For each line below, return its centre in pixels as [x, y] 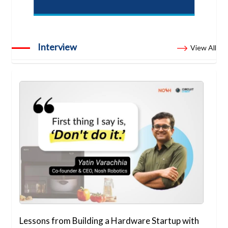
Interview [58, 47]
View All [203, 48]
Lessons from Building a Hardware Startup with [109, 220]
